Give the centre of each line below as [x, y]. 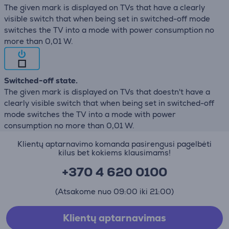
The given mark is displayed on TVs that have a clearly [105, 7]
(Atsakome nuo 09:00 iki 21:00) [114, 191]
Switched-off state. [41, 80]
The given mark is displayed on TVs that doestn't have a [107, 91]
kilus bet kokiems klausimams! [114, 152]
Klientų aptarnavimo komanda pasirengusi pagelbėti [114, 144]
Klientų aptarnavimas [114, 218]
